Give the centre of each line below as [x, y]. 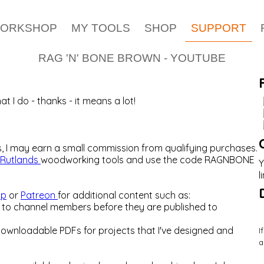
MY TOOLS [101, 28]
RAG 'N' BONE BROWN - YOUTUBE [132, 58]
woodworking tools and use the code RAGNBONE [148, 160]
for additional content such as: [124, 195]
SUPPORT [219, 28]
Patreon [39, 195]
